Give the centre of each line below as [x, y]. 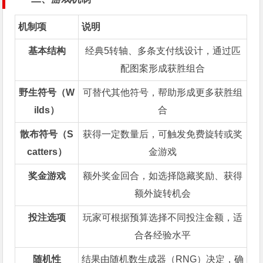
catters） [47, 152]
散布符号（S [47, 134]
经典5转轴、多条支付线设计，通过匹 [163, 51]
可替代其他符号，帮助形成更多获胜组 [163, 93]
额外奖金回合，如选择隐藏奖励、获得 [163, 176]
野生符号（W [47, 93]
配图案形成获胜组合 [163, 69]
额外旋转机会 [163, 194]
